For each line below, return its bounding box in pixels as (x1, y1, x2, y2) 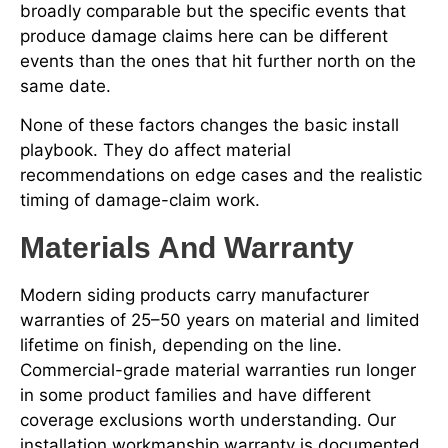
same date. (20, 75, 111, 96)
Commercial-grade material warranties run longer (20, 359, 416, 380)
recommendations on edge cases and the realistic (20, 165, 422, 186)
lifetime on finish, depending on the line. (20, 334, 342, 355)
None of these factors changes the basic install (20, 115, 399, 136)
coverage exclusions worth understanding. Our (20, 409, 396, 430)
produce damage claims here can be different (20, 25, 388, 46)
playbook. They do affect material (20, 140, 291, 161)
